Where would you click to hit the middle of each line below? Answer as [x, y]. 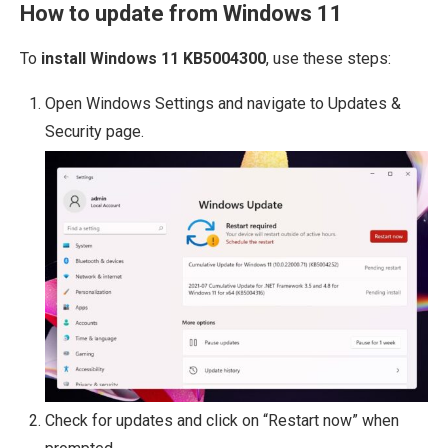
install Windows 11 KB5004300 [153, 58]
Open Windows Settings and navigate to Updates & [223, 103]
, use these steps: [328, 58]
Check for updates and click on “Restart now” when [222, 420]
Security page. [94, 131]
